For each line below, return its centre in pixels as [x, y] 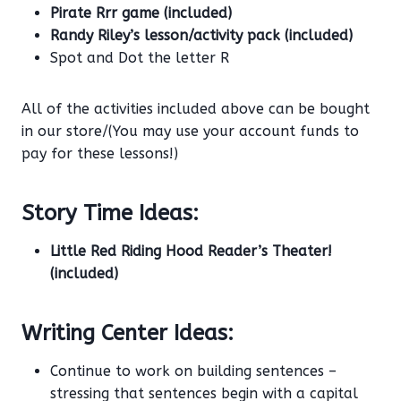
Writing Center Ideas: [128, 333]
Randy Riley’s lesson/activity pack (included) [201, 36]
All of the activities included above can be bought [196, 109]
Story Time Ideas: [110, 213]
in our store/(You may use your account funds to [190, 132]
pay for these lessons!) [100, 154]
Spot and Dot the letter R [140, 58]
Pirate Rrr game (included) [141, 13]
